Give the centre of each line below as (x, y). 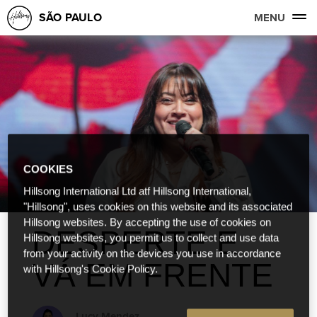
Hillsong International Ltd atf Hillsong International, (138, 191)
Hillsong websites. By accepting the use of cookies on (148, 223)
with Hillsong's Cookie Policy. (91, 269)
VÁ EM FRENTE (152, 275)
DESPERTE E (135, 243)
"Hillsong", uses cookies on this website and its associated (158, 207)
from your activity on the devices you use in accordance (152, 254)
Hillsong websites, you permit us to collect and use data (151, 238)
